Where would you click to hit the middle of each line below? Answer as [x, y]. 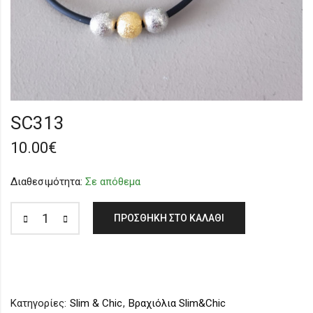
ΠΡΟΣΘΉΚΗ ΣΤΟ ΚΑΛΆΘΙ [169, 218]
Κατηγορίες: [40, 303]
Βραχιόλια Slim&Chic [177, 303]
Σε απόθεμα [111, 181]
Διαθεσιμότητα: [46, 181]
